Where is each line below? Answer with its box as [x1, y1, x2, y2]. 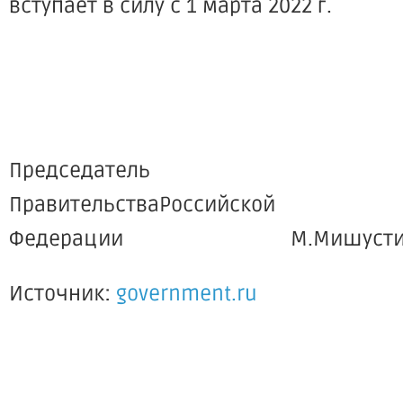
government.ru [116, 282, 257, 307]
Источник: [9, 282, 116, 307]
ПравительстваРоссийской [9, 193, 275, 218]
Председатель [9, 158, 150, 184]
